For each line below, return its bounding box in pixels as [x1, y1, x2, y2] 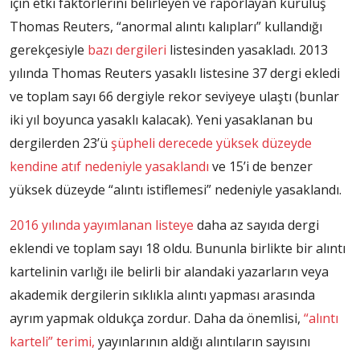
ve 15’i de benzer [209, 157, 313, 176]
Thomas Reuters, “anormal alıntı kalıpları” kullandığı [10, 18, 322, 36]
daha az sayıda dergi [194, 216, 319, 235]
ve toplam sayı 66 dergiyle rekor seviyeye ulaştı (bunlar [10, 88, 339, 106]
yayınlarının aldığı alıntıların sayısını [95, 333, 310, 351]
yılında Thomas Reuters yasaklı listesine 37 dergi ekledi [10, 64, 340, 83]
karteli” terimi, [10, 333, 95, 351]
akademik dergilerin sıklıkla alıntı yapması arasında [10, 286, 315, 305]
